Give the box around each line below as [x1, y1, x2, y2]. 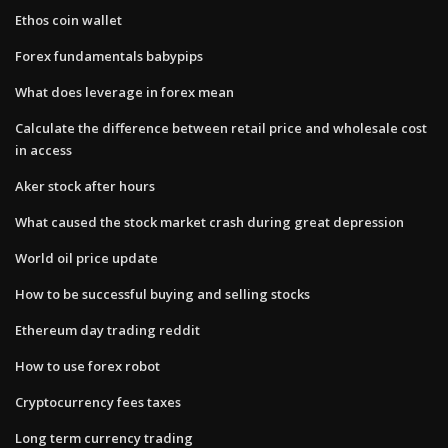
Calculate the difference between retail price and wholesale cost [15, 118, 427, 137]
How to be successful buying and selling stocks [15, 284, 310, 303]
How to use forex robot [15, 356, 160, 375]
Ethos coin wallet [15, 10, 122, 29]
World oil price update [15, 248, 158, 267]
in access [15, 140, 72, 159]
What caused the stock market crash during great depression [15, 212, 404, 231]
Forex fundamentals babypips [15, 46, 203, 65]
